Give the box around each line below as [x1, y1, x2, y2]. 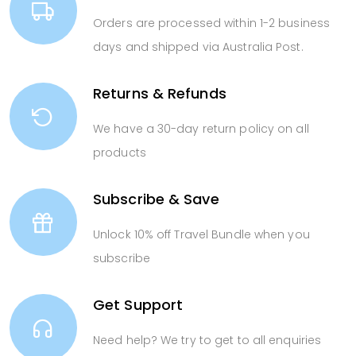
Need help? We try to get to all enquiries [93, 332, 322, 349]
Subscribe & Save [93, 189, 219, 210]
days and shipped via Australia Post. [93, 39, 304, 56]
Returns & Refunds [93, 83, 226, 104]
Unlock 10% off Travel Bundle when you [93, 226, 310, 243]
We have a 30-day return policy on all [93, 121, 309, 137]
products [93, 145, 146, 161]
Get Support [93, 295, 184, 315]
